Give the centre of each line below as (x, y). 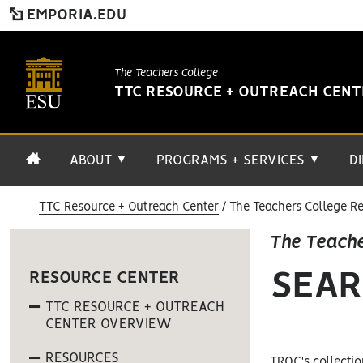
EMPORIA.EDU (75, 15)
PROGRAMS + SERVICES (233, 160)
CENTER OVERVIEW (109, 324)
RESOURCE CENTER (105, 278)
